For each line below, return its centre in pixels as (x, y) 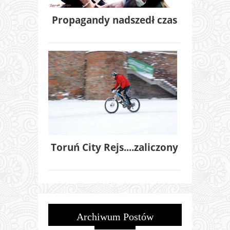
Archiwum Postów (115, 217)
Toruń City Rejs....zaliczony (114, 148)
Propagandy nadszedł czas (114, 20)
